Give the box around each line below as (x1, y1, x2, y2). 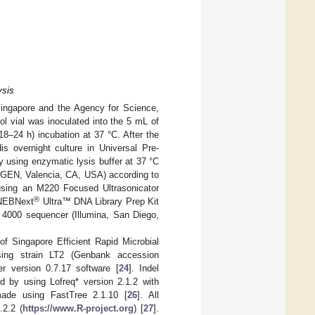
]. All (137, 290, 160, 301)
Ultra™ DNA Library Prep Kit (39, 196, 159, 207)
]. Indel (128, 263, 160, 274)
